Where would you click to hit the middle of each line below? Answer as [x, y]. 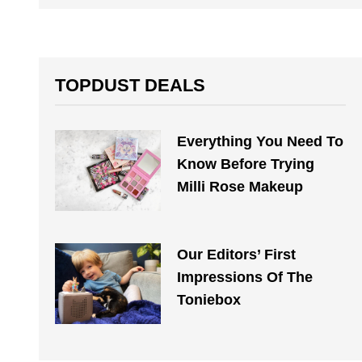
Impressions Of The [244, 277]
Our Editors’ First [236, 255]
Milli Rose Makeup [240, 187]
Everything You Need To [260, 141]
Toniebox [208, 300]
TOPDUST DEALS [130, 85]
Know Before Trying [245, 164]
